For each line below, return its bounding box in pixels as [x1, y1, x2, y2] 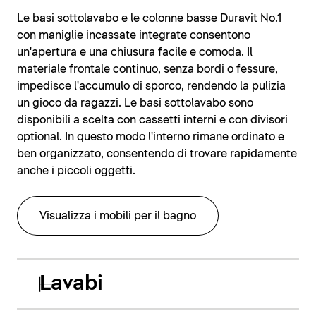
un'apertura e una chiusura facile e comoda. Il [17, 47, 253, 59]
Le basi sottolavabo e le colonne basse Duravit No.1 [17, 13, 281, 25]
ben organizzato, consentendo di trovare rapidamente [17, 148, 297, 160]
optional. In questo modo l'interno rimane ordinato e [17, 131, 284, 143]
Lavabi [39, 274, 103, 295]
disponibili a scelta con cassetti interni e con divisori [17, 114, 288, 126]
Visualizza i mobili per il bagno [39, 210, 196, 222]
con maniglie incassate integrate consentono [17, 30, 250, 42]
